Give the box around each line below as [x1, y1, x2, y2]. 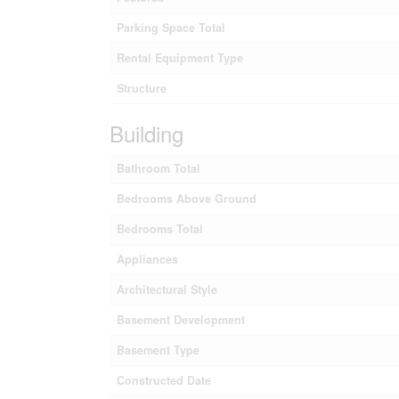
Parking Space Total [116, 19, 225, 36]
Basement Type [116, 341, 199, 358]
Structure [116, 79, 167, 96]
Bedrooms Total [116, 220, 203, 237]
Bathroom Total [116, 159, 200, 176]
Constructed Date [116, 371, 211, 388]
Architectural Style [116, 281, 217, 297]
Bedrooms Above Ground [116, 190, 256, 207]
